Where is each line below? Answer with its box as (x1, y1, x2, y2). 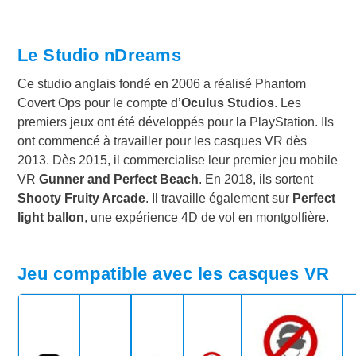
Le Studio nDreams (17, 44, 182, 65)
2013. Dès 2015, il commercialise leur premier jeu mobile (17, 153, 338, 167)
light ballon (17, 210, 84, 224)
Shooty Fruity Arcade (17, 191, 145, 205)
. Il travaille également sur (145, 191, 292, 205)
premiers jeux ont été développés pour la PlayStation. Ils (17, 114, 334, 129)
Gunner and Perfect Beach (38, 172, 199, 186)
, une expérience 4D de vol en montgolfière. (83, 210, 329, 224)
